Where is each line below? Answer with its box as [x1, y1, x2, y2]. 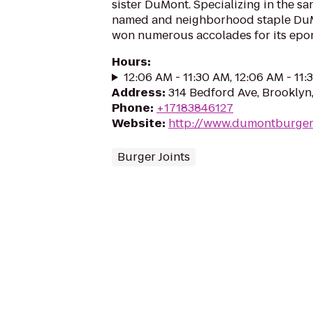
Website [112, 115, 162, 131]
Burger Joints [117, 149, 190, 165]
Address [112, 85, 162, 101]
